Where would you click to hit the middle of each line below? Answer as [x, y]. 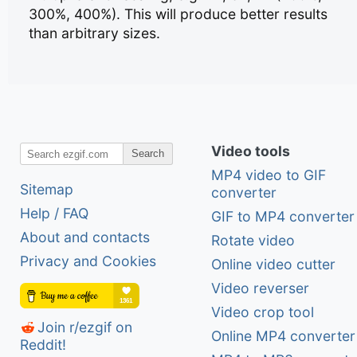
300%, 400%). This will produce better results [178, 14]
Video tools [251, 151]
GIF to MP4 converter [283, 217]
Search [148, 154]
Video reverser [260, 288]
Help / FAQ [54, 214]
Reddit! [43, 344]
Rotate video [253, 241]
